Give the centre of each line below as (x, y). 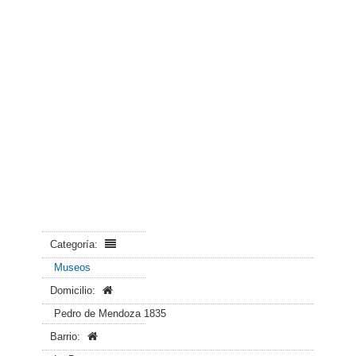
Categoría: (75, 244)
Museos (72, 267)
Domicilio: (74, 290)
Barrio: (67, 337)
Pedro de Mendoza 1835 (110, 313)
